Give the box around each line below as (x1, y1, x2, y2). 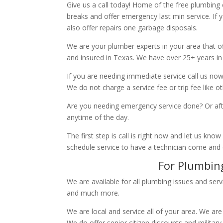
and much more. (67, 188, 120, 198)
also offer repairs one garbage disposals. (67, 22, 198, 32)
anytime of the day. (67, 112, 129, 122)
